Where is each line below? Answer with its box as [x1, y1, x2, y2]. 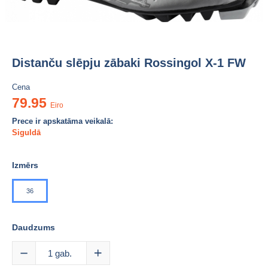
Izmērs [12, 160, 38, 170]
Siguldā [12, 127, 41, 137]
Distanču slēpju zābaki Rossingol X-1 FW [12, 56, 246, 69]
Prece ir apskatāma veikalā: [12, 116, 113, 126]
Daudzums [12, 222, 55, 232]
